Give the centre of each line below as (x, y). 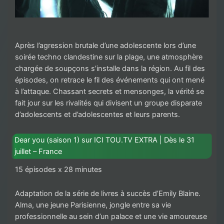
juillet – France (39, 152)
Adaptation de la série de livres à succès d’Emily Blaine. (108, 194)
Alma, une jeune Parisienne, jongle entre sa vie (93, 205)
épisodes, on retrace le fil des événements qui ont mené (110, 80)
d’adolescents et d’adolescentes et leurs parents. (97, 115)
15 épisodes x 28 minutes (58, 169)
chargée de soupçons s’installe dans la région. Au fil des (110, 69)
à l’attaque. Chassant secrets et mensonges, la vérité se (109, 92)
